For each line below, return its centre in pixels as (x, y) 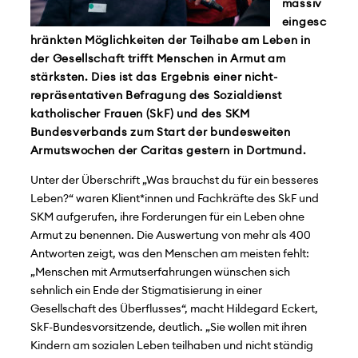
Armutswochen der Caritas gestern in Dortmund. (168, 151)
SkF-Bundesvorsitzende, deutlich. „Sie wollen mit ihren (168, 328)
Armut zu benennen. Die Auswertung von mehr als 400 (170, 236)
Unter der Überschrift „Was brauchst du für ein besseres (174, 181)
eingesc (304, 22)
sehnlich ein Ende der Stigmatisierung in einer (146, 291)
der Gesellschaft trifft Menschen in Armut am (158, 59)
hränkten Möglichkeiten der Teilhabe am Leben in (170, 41)
